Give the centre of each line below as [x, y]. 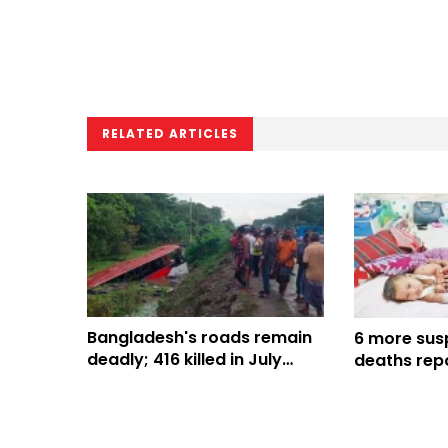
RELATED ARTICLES [170, 133]
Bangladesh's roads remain [199, 337]
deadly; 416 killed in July [184, 359]
